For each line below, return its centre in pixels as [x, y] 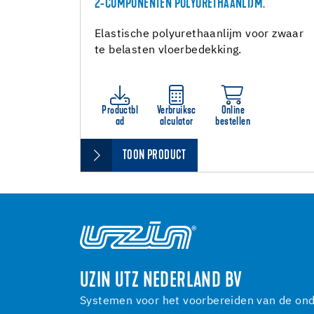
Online [233, 111]
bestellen [233, 122]
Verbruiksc [176, 111]
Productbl [120, 111]
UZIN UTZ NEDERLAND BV [161, 281]
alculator [176, 122]
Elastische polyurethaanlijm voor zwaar [199, 34]
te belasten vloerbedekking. [168, 50]
